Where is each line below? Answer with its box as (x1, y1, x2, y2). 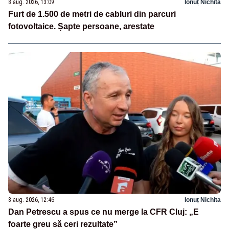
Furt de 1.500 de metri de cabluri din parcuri (8, 10, 176, 19)
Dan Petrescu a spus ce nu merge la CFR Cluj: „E (8, 207, 199, 216)
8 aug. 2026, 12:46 (8, 196, 54, 203)
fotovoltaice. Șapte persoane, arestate (8, 22, 154, 31)
